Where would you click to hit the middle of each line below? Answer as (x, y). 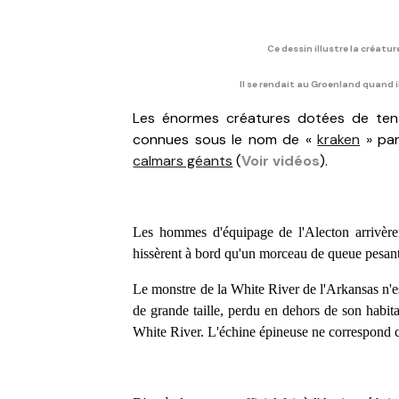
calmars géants (183, 161)
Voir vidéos (281, 161)
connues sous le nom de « (225, 139)
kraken (339, 139)
